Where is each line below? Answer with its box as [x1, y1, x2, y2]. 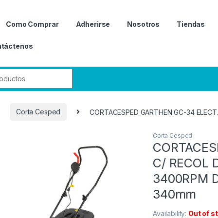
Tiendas [177, 19, 205, 28]
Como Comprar [6, 19, 59, 28]
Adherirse [75, 19, 110, 28]
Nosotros [127, 19, 160, 28]
